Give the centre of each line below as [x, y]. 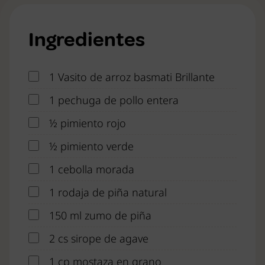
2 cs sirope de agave [99, 238]
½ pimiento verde [91, 146]
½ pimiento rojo [88, 123]
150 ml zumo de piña [100, 215]
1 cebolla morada [92, 169]
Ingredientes [87, 40]
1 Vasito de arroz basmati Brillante [132, 77]
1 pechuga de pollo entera [114, 100]
